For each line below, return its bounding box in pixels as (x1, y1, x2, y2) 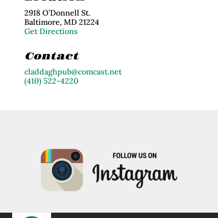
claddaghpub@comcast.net (24, 66, 122, 76)
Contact (24, 50, 78, 63)
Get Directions (24, 26, 78, 36)
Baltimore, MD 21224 (24, 17, 99, 27)
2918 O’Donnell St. (24, 7, 91, 18)
